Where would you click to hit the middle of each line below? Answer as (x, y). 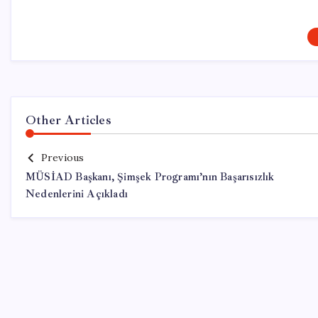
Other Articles (68, 120)
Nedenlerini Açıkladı (77, 194)
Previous (62, 158)
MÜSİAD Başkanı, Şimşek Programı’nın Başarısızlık (150, 177)
